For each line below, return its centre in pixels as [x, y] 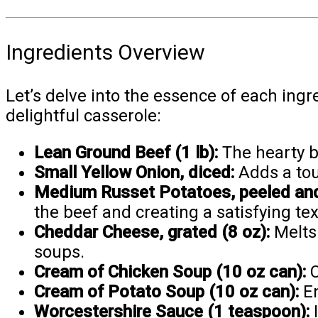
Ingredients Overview [105, 53]
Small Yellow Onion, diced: [134, 173]
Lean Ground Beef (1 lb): [126, 153]
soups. [59, 252]
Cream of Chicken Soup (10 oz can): [170, 272]
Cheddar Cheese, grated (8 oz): [152, 232]
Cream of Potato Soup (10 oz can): [166, 292]
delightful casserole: [83, 116]
